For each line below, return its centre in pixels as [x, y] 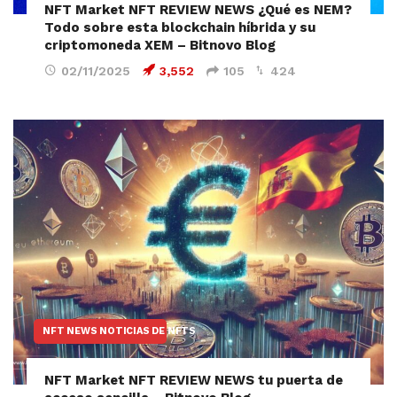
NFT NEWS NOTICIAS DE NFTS [119, 331]
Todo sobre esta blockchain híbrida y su [180, 27]
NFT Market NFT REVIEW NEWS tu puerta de [194, 380]
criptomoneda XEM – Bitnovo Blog [160, 45]
